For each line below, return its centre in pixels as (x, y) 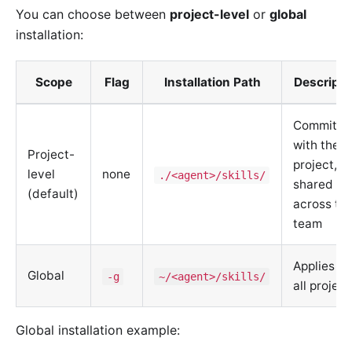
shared (313, 185)
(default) (53, 194)
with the (317, 145)
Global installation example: (98, 330)
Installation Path (212, 82)
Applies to (322, 266)
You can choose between (93, 15)
